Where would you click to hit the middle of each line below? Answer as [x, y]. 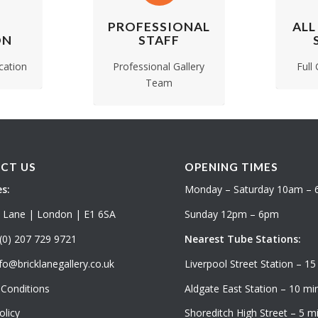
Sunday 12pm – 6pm [232, 214]
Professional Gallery [159, 66]
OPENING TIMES [232, 167]
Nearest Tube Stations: [243, 238]
